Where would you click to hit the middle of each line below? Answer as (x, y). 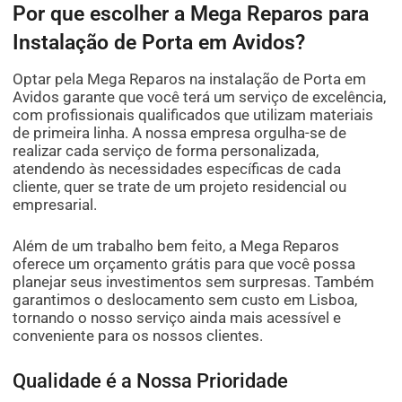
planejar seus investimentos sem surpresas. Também (194, 281)
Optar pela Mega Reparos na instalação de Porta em (190, 79)
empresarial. (55, 204)
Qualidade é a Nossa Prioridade (151, 381)
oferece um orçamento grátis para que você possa (184, 263)
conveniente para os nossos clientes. (138, 335)
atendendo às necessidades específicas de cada (177, 168)
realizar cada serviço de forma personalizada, (166, 150)
